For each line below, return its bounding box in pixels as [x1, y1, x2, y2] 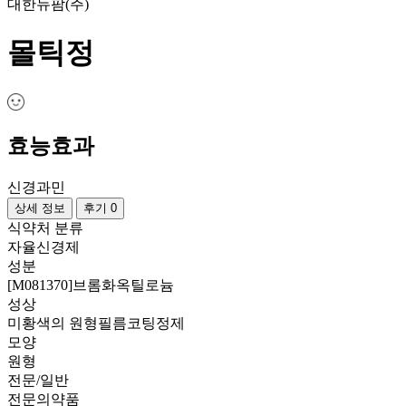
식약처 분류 [7, 220, 83, 237]
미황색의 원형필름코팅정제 [7, 315, 185, 332]
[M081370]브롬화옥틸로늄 [7, 277, 174, 294]
